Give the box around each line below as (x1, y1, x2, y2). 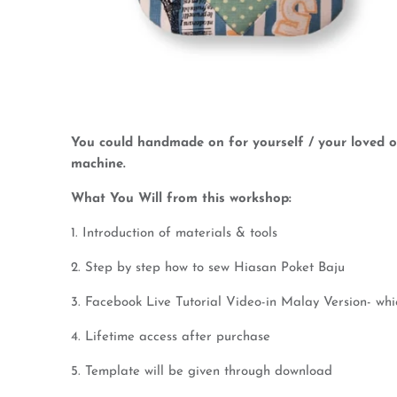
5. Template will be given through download (71, 365, 332, 378)
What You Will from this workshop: (71, 192, 292, 206)
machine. (71, 158, 126, 171)
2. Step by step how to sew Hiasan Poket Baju (71, 261, 345, 275)
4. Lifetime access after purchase (71, 331, 270, 344)
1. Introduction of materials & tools (71, 227, 277, 240)
